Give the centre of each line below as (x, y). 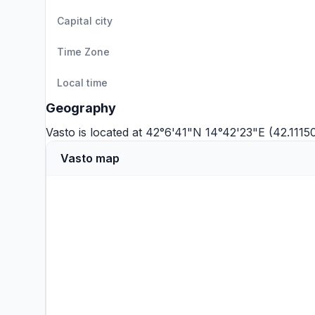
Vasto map (90, 158)
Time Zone (83, 52)
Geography (81, 108)
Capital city (85, 21)
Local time (82, 83)
